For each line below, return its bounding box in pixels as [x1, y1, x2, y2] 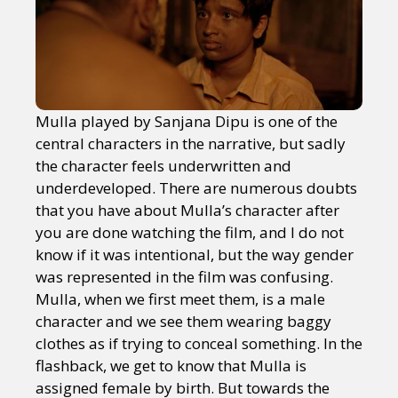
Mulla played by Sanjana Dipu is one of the [36, 110, 338, 131]
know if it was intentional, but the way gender [36, 243, 354, 265]
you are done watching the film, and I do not [36, 221, 344, 243]
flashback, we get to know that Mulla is [36, 354, 306, 376]
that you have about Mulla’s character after [36, 199, 339, 220]
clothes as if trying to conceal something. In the [36, 332, 362, 354]
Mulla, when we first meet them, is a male [36, 288, 325, 309]
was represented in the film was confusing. [36, 266, 333, 287]
